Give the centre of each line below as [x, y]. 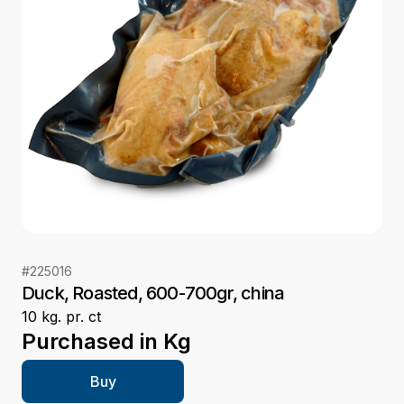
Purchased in [90, 342]
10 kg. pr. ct [61, 317]
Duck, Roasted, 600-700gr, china [153, 294]
